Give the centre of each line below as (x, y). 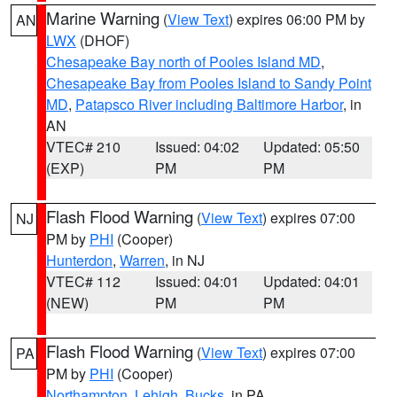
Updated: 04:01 (312, 281)
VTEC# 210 (83, 147)
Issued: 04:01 (197, 281)
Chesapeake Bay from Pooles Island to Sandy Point (209, 83)
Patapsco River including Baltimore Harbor (209, 104)
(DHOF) (103, 40)
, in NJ (185, 260)
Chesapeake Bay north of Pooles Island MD (183, 62)
